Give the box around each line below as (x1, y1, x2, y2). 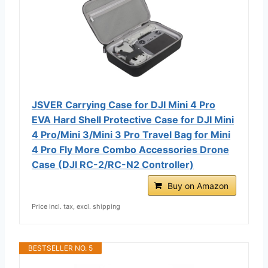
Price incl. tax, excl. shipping (32, 202, 120, 211)
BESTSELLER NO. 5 (28, 243, 93, 252)
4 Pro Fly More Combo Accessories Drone (32, 143, 229, 156)
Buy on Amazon (167, 180, 229, 191)
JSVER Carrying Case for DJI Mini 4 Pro (32, 98, 215, 111)
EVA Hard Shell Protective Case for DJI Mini (32, 113, 234, 126)
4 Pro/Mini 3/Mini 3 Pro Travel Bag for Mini (32, 128, 230, 141)
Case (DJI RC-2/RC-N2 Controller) (32, 158, 194, 170)
